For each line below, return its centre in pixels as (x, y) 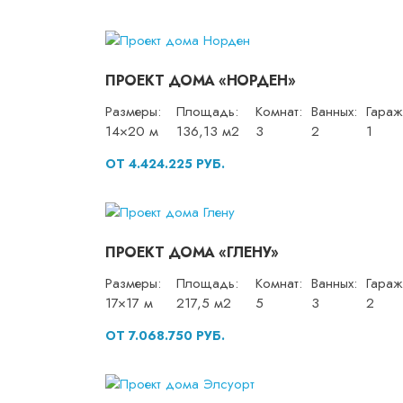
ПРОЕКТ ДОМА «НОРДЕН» (200, 81)
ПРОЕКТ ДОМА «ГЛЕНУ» (192, 253)
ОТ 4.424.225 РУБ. (165, 164)
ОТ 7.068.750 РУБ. (165, 336)
